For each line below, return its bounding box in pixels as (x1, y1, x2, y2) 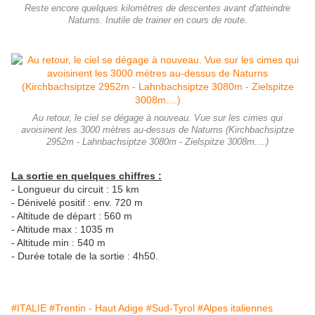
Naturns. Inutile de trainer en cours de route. (67, 15, 247, 26)
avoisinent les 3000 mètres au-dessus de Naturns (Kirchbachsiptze (21, 125, 294, 136)
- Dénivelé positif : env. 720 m (11, 197, 143, 209)
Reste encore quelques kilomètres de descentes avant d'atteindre (25, 4, 290, 14)
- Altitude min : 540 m (11, 237, 108, 249)
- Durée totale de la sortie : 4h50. (11, 250, 158, 262)
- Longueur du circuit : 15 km (11, 184, 139, 195)
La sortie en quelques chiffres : (11, 170, 162, 182)
